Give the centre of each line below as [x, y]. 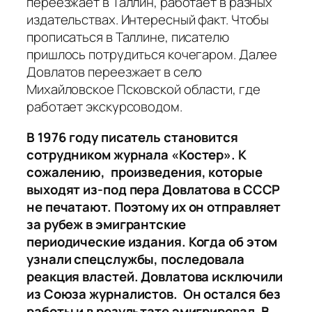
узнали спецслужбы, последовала [135, 259]
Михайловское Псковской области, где [143, 89]
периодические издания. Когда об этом [152, 241]
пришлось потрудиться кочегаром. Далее [152, 55]
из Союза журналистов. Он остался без [154, 294]
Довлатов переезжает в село [115, 72]
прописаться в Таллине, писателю [128, 37]
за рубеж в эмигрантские [106, 224]
